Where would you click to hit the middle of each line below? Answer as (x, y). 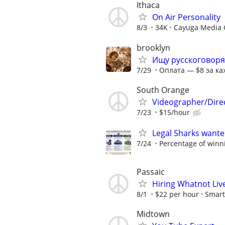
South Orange (163, 90)
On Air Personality (186, 17)
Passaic (151, 172)
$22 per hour (177, 194)
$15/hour (175, 112)
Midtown (153, 214)
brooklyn (153, 47)
